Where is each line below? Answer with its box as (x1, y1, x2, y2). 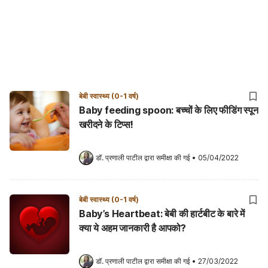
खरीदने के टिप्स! (79, 118, 133, 130)
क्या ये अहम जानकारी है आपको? (79, 222, 186, 234)
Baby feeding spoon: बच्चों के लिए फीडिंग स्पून (79, 104, 258, 116)
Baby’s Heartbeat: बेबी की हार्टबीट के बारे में (79, 208, 245, 220)
